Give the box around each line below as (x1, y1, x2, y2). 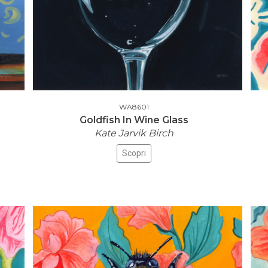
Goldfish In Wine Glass (80, 114, 188, 126)
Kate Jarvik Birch (95, 127, 173, 139)
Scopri (122, 148, 146, 158)
